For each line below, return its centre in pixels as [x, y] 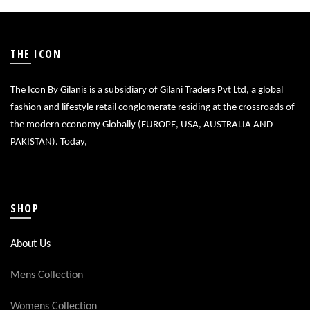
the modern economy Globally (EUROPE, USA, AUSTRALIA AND [142, 125]
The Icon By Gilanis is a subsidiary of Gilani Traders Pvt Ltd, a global [147, 90]
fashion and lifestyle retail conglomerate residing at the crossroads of [153, 108]
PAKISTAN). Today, [49, 142]
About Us [30, 244]
